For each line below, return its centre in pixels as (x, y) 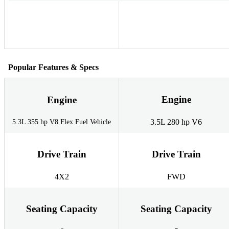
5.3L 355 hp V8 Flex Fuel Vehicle (62, 122)
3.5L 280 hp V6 (176, 122)
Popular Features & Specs (53, 67)
